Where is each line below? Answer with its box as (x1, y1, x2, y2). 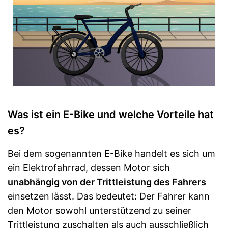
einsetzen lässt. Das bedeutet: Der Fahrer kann (8, 191, 210, 202)
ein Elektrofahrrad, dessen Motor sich (8, 162, 170, 173)
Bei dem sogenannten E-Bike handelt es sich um (8, 148, 215, 159)
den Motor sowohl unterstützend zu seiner (8, 205, 191, 216)
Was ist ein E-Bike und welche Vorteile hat (8, 108, 214, 121)
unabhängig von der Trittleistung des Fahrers (8, 177, 206, 187)
